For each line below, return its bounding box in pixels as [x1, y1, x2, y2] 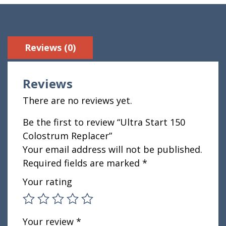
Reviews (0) [25, 41, 76, 54]
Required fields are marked [23, 157, 142, 169]
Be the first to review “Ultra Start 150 [23, 116, 185, 129]
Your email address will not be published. [23, 143, 202, 156]
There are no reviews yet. [23, 94, 132, 107]
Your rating [23, 176, 72, 188]
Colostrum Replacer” [23, 130, 112, 142]
